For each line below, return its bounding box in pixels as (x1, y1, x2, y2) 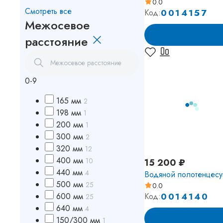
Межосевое (25, 16, 90, 34)
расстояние (25, 33, 91, 50)
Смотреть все (25, 5, 72, 17)
